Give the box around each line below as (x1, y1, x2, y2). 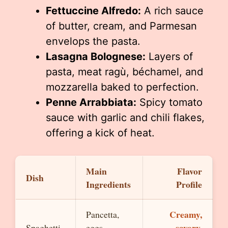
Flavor (177, 164, 202, 178)
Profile (176, 178, 202, 191)
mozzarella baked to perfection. (46, 81, 199, 93)
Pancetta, (86, 208, 119, 220)
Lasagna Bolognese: (46, 50, 146, 63)
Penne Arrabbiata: (46, 96, 136, 108)
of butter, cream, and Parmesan (46, 20, 197, 32)
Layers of (146, 50, 193, 63)
